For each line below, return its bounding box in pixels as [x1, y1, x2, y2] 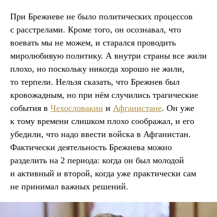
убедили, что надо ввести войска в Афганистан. [10, 129, 191, 139]
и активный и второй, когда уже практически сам [10, 168, 196, 178]
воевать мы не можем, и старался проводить [10, 37, 176, 47]
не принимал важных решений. [10, 181, 128, 191]
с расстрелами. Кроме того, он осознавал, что [10, 24, 181, 34]
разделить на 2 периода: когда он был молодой [10, 155, 184, 165]
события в [10, 103, 50, 113]
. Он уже [162, 103, 194, 113]
